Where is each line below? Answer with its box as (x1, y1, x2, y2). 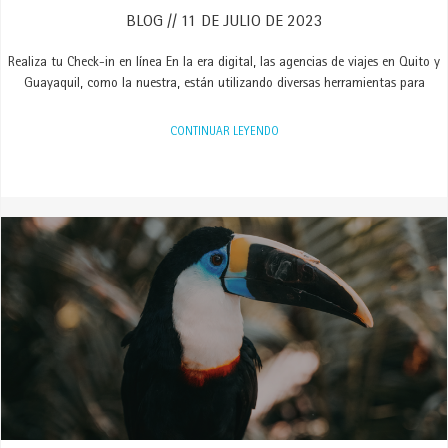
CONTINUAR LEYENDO (169, 127, 279, 139)
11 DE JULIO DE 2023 (176, 14, 323, 31)
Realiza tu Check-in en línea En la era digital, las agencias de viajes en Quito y (8, 56, 440, 70)
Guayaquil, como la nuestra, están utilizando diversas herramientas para (23, 77, 425, 91)
